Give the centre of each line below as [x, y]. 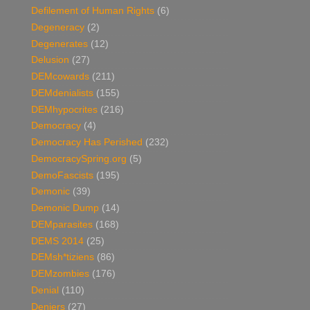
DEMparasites [62, 224]
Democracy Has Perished [87, 143]
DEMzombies [60, 274]
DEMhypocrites [64, 109]
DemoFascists [62, 175]
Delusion [50, 60]
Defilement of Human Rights [93, 11]
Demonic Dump [65, 208]
